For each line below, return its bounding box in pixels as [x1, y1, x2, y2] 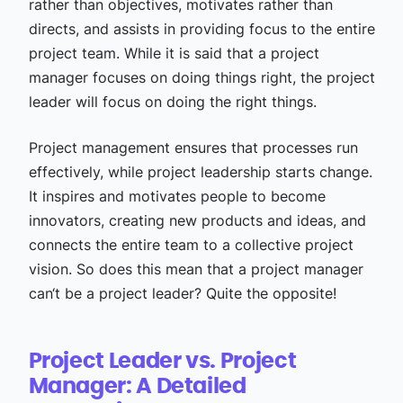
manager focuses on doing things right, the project [28, 68, 375, 86]
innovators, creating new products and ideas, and [28, 211, 366, 229]
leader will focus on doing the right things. [28, 93, 317, 111]
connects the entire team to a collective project [28, 236, 354, 254]
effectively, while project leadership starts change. [28, 163, 372, 181]
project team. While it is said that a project [28, 44, 319, 62]
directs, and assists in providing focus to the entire [28, 20, 375, 38]
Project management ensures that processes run [28, 139, 358, 157]
